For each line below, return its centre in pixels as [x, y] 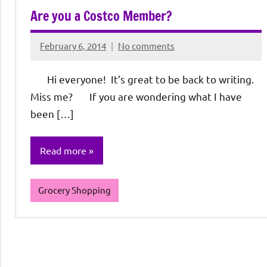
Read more [63, 150]
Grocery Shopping [74, 190]
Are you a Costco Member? [101, 15]
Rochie [54, 54]
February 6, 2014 [73, 46]
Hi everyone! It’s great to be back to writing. [142, 79]
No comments [146, 46]
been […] [52, 113]
